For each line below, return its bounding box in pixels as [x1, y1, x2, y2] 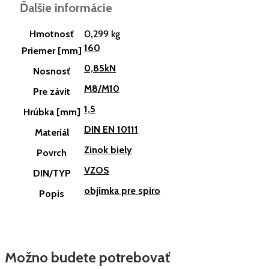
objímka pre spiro [84, 185, 160, 197]
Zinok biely [84, 144, 132, 156]
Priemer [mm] [22, 45, 82, 57]
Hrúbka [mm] [23, 106, 80, 118]
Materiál [34, 127, 69, 139]
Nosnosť [33, 65, 70, 77]
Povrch [37, 147, 67, 159]
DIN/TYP [32, 168, 71, 180]
